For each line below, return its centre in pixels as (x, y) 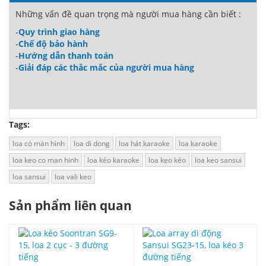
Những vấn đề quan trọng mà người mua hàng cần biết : (128, 14)
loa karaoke (198, 144)
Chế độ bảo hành (53, 44)
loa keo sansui (218, 160)
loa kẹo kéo (167, 160)
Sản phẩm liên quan (70, 205)
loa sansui (29, 177)
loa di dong (92, 144)
